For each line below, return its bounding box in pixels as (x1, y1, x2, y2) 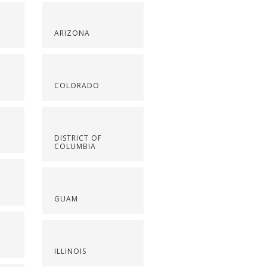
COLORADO (54, 80, 100, 91)
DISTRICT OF (54, 132, 103, 143)
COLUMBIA (54, 141, 97, 151)
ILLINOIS (54, 246, 87, 256)
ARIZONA (54, 27, 91, 38)
